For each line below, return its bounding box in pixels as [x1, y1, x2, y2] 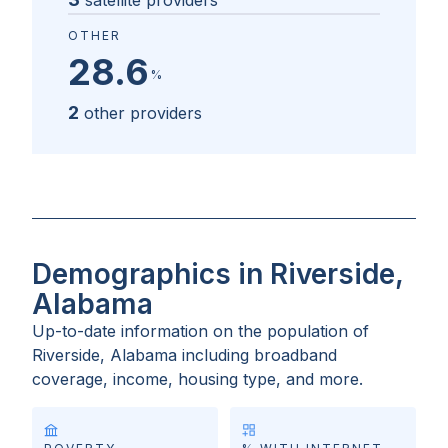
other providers [84, 103, 202, 124]
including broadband [182, 345, 337, 366]
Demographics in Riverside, [32, 257, 403, 292]
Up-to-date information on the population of [32, 321, 369, 342]
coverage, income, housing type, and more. [32, 369, 363, 390]
